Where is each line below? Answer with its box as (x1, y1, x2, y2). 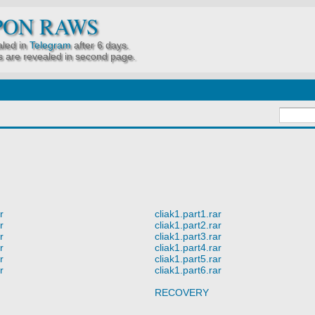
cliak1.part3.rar (155, 230, 221, 242)
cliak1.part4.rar (155, 241, 221, 253)
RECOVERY (155, 286, 209, 298)
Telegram (30, 39, 71, 51)
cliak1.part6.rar (155, 264, 221, 276)
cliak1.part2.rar (155, 219, 221, 231)
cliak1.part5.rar (155, 252, 221, 264)
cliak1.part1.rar (155, 207, 221, 219)
